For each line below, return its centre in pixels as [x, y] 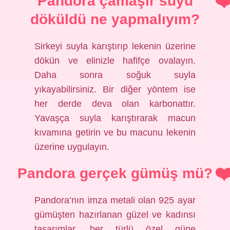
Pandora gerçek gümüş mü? [115, 173]
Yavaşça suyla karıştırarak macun [115, 118]
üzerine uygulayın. [72, 147]
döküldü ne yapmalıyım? [115, 19]
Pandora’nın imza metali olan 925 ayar [115, 200]
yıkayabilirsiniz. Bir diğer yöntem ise [115, 89]
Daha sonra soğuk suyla [115, 75]
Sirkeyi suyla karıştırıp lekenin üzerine [115, 46]
